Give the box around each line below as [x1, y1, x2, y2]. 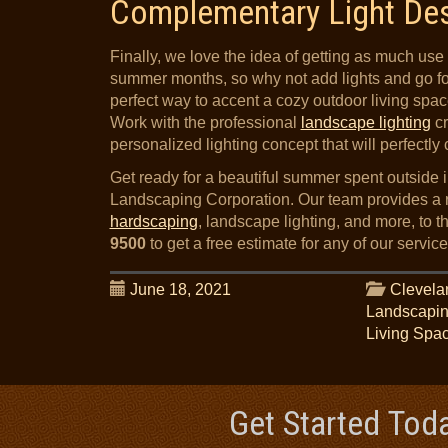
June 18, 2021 [129, 281, 231, 298]
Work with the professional [109, 114, 301, 131]
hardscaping [109, 213, 198, 230]
